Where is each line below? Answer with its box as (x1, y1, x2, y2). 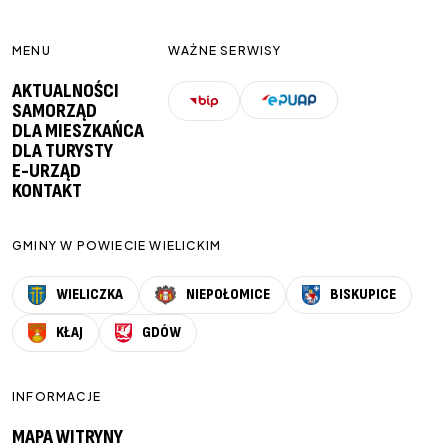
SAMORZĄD (12, 99, 97, 124)
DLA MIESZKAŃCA (12, 119, 144, 144)
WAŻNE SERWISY (168, 43, 282, 59)
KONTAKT (12, 179, 82, 204)
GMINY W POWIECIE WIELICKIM (12, 238, 222, 254)
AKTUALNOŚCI (12, 79, 119, 104)
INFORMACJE (12, 389, 101, 405)
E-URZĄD (12, 159, 81, 184)
